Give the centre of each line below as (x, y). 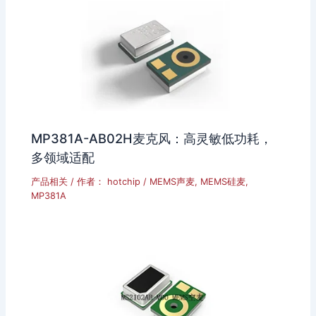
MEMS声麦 (172, 181)
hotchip (126, 181)
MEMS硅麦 (223, 181)
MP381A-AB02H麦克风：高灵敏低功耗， (152, 138)
